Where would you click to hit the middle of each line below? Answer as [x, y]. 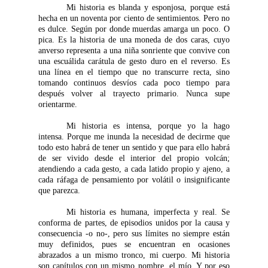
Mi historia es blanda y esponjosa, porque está [148, 7]
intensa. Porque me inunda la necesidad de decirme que [134, 137]
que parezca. [59, 191]
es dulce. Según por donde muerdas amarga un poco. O [134, 29]
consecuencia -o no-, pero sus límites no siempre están [134, 234]
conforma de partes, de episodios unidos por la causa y [134, 223]
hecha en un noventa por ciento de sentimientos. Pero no [134, 18]
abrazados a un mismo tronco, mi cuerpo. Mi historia [134, 255]
